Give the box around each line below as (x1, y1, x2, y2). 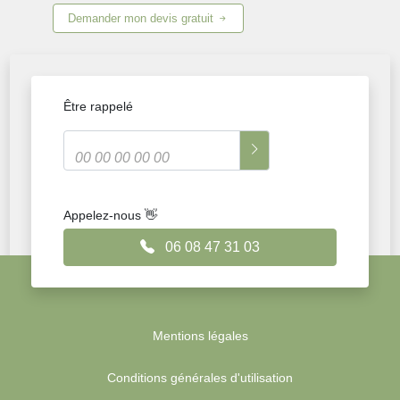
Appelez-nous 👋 (63, 208, 158, 223)
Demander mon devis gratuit (68, 12, 218, 26)
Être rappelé (63, 99, 134, 114)
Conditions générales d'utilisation (107, 371, 293, 386)
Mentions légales (152, 329, 248, 344)
